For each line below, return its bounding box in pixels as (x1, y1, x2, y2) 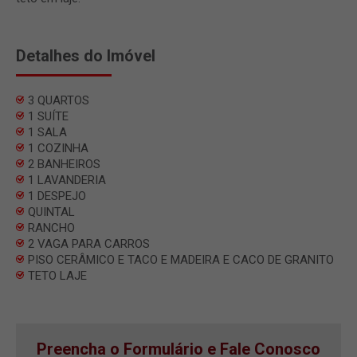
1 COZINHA (28, 140, 88, 155)
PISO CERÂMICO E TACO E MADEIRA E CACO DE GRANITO (28, 252, 334, 267)
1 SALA (28, 124, 67, 139)
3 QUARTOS (28, 92, 89, 108)
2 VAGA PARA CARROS (28, 236, 150, 251)
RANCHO (28, 220, 75, 235)
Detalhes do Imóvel (16, 45, 155, 65)
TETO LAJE (28, 268, 87, 283)
